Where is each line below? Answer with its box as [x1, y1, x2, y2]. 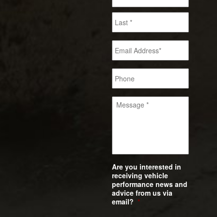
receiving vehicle [112, 170, 169, 181]
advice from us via [112, 188, 173, 198]
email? [112, 197, 134, 207]
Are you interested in [112, 162, 182, 172]
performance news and [112, 179, 188, 189]
